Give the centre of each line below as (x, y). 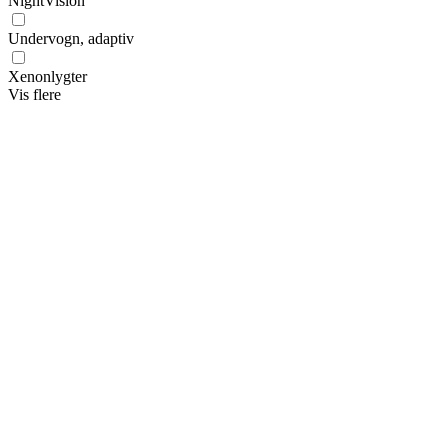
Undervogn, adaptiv (71, 38)
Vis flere (34, 94)
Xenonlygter (47, 76)
